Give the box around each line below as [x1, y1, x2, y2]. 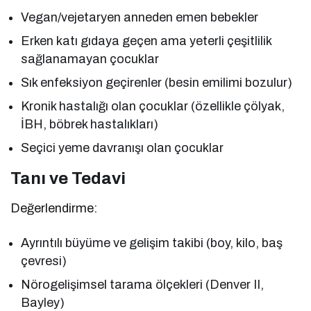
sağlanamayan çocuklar [21, 51, 160, 66]
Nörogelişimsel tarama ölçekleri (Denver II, [21, 277, 264, 292]
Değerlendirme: [10, 201, 97, 215]
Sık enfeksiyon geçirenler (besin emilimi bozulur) [21, 75, 293, 90]
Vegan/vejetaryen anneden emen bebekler [21, 10, 259, 24]
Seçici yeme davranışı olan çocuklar [21, 140, 224, 155]
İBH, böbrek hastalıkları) [21, 117, 159, 131]
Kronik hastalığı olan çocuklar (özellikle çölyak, [21, 99, 285, 113]
